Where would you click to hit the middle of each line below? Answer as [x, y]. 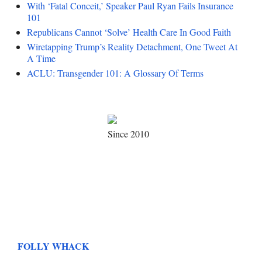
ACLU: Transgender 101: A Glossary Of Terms [115, 73]
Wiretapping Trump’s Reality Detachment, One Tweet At [132, 47]
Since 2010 [128, 134]
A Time [41, 58]
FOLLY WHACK [53, 246]
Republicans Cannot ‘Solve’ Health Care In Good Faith [129, 32]
